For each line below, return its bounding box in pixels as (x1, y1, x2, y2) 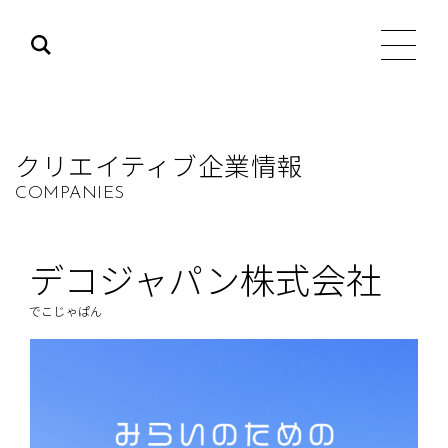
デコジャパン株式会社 (29, 253, 381, 304)
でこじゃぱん (29, 302, 103, 319)
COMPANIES (15, 185, 125, 202)
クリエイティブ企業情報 (15, 146, 304, 183)
